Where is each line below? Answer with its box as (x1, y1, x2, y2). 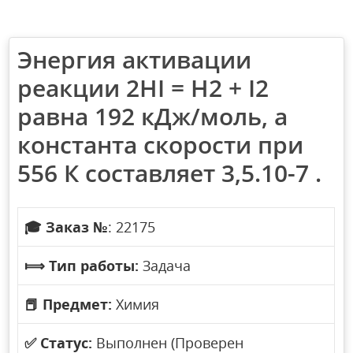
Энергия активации (17, 43, 252, 76)
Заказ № (46, 217, 109, 237)
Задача (139, 256, 191, 276)
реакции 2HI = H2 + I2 (17, 72, 269, 105)
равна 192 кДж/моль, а (17, 100, 288, 133)
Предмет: (43, 295, 113, 314)
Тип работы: (49, 256, 139, 276)
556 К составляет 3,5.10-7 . (17, 157, 322, 190)
